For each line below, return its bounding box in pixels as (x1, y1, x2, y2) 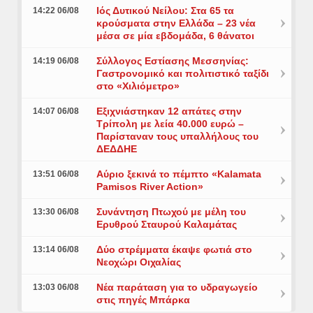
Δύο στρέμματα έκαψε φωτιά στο (96, 244, 252, 256)
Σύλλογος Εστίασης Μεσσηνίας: (96, 55, 249, 67)
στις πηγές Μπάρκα (96, 294, 190, 306)
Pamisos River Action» (96, 181, 203, 193)
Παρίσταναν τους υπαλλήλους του (96, 131, 259, 143)
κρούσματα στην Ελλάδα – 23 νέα (96, 17, 256, 29)
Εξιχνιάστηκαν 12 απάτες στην (96, 105, 242, 117)
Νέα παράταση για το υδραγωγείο (96, 282, 258, 293)
